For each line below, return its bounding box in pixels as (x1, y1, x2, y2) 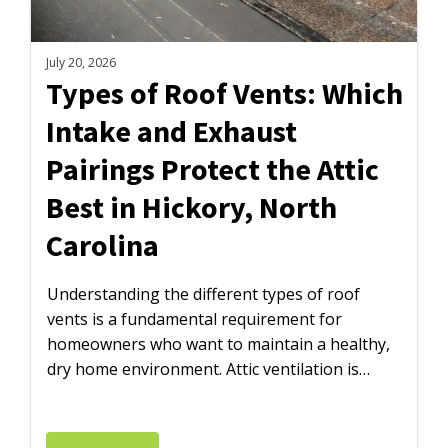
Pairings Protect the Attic (46, 150, 380, 189)
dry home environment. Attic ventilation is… (47, 358, 371, 381)
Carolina (46, 226, 160, 265)
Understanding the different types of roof (47, 283, 361, 306)
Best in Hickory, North (46, 188, 338, 227)
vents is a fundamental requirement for (47, 308, 343, 331)
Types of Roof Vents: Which (46, 74, 404, 113)
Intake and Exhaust (46, 112, 298, 151)
